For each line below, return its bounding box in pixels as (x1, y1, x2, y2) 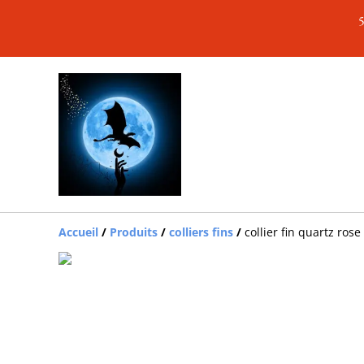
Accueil (58, 224, 98, 240)
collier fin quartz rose (245, 224, 361, 240)
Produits (110, 224, 158, 240)
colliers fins (169, 224, 233, 240)
